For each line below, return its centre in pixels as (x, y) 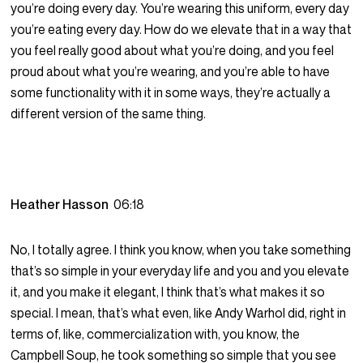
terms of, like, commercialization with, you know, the (156, 334)
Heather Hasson (62, 205)
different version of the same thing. (109, 114)
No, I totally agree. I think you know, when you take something (181, 250)
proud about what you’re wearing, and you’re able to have (171, 72)
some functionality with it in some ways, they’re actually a (171, 93)
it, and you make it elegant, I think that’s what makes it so (168, 292)
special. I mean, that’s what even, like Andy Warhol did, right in (179, 313)
